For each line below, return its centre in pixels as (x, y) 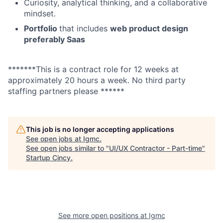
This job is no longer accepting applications (100, 129)
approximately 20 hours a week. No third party (97, 80)
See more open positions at (103, 216)
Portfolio (42, 29)
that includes (85, 29)
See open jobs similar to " (67, 148)
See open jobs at (55, 139)
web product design (149, 29)
